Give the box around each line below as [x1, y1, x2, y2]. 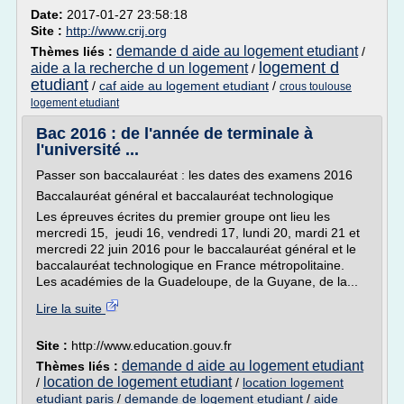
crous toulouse [280, 80, 352, 93]
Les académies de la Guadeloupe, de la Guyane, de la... [36, 274, 358, 289]
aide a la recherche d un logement [31, 60, 248, 76]
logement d [259, 59, 339, 77]
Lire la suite [36, 301, 106, 316]
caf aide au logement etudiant [99, 78, 269, 93]
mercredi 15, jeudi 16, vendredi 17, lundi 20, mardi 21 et [36, 225, 360, 240]
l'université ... [36, 141, 139, 159]
